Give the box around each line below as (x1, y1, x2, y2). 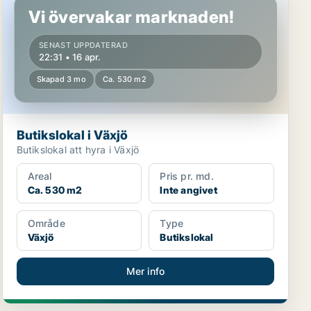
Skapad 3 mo (36, 74, 86, 84)
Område (27, 217, 65, 229)
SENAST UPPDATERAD (38, 40, 128, 50)
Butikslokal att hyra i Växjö (16, 144, 140, 155)
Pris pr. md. (160, 170, 214, 182)
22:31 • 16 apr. (38, 51, 101, 62)
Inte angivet (160, 184, 217, 196)
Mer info (126, 265, 165, 277)
